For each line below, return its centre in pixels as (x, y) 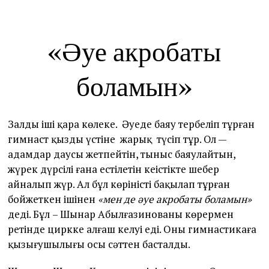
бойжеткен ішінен (53, 199)
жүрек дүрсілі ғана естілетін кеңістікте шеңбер (114, 169)
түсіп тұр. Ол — (192, 139)
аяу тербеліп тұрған (207, 124)
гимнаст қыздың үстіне (64, 139)
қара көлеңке (86, 124)
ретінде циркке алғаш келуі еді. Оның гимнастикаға (132, 229)
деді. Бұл (30, 214)
